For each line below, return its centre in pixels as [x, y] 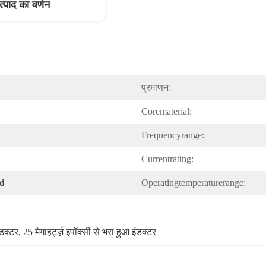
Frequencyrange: [173, 135]
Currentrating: [167, 159]
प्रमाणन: [156, 88]
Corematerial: [167, 111]
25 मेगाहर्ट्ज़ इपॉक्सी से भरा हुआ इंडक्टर [90, 232]
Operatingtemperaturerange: [194, 183]
